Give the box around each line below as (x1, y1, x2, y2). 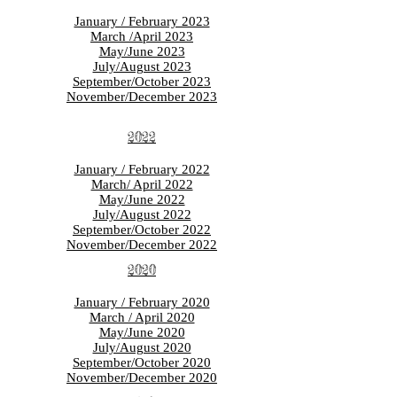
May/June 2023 (98, 44, 185, 58)
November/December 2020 (66, 370, 217, 385)
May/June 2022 (98, 192, 185, 206)
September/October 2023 (73, 74, 211, 89)
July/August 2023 (92, 59, 191, 74)
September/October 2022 (73, 222, 211, 237)
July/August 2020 (92, 340, 191, 354)
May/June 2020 (98, 325, 185, 339)
